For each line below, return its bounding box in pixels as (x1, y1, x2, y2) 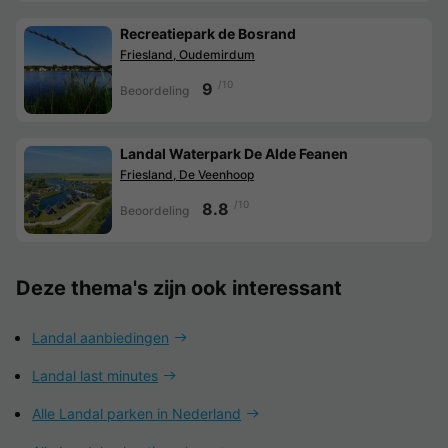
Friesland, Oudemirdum (120, 46, 255, 62)
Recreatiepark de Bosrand (120, 24, 296, 42)
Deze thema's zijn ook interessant (16, 275, 342, 300)
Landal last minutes (32, 366, 158, 384)
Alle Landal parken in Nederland (32, 404, 241, 422)
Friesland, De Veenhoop (120, 166, 254, 182)
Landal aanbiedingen (32, 328, 169, 346)
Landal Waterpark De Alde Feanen (120, 144, 348, 162)
